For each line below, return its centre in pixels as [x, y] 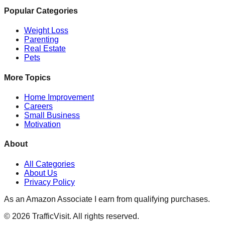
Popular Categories [41, 11]
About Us [41, 173]
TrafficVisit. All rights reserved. [85, 216]
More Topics [27, 77]
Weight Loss [46, 31]
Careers [38, 106]
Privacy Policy [49, 182]
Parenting [41, 40]
